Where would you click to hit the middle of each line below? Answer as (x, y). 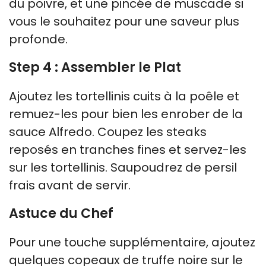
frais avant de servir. (70, 185)
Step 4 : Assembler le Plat (95, 67)
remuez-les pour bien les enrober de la (126, 114)
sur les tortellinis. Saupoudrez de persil (123, 167)
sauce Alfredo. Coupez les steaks (108, 132)
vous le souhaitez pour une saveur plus (124, 21)
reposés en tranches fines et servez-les (128, 149)
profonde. (38, 39)
